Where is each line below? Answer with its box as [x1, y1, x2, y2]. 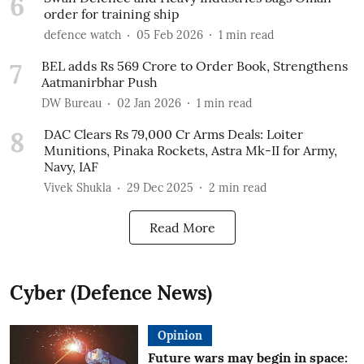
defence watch [44, 27, 121, 42]
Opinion [157, 328, 202, 343]
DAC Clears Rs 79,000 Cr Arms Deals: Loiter [44, 126, 303, 142]
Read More [149, 219, 215, 236]
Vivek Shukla [44, 180, 111, 195]
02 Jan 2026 [117, 95, 181, 110]
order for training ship [44, 6, 180, 22]
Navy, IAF [44, 158, 98, 175]
